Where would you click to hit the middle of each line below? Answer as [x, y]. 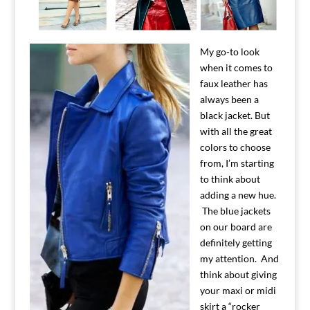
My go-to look [229, 51]
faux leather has [234, 83]
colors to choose [235, 147]
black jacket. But [235, 115]
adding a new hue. [238, 194]
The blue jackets [235, 210]
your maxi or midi [238, 290]
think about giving [238, 274]
